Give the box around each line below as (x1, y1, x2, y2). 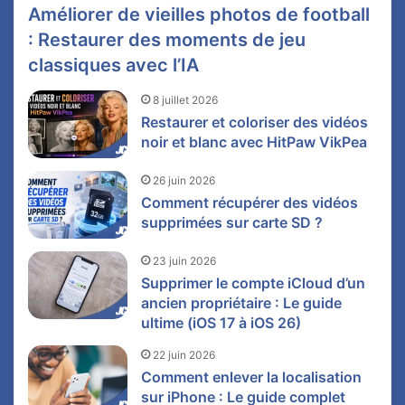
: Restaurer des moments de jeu (28, 29, 306, 52)
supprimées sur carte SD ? (141, 213, 324, 232)
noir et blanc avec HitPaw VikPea (141, 133, 368, 152)
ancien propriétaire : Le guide (141, 294, 343, 313)
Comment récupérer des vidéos (141, 193, 359, 212)
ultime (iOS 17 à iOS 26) (141, 314, 302, 333)
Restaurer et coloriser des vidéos (141, 113, 369, 132)
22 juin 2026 (153, 348, 216, 363)
